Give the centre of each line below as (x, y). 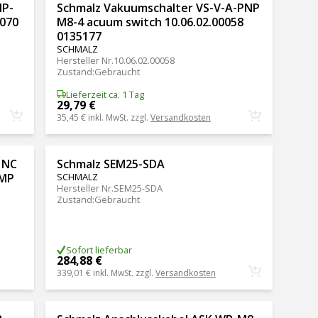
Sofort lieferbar (99, 250)
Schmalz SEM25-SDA (110, 164)
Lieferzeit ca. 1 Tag (105, 94)
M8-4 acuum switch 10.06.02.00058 (150, 22)
